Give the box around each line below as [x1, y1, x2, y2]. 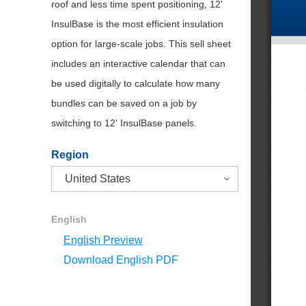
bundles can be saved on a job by [51, 98, 197, 109]
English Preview [64, 234, 143, 246]
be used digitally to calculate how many [51, 78, 220, 89]
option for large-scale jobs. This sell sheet [51, 38, 231, 49]
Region [51, 149, 89, 161]
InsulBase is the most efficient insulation [51, 18, 223, 29]
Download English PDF [64, 254, 178, 266]
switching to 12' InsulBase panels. [51, 117, 197, 128]
